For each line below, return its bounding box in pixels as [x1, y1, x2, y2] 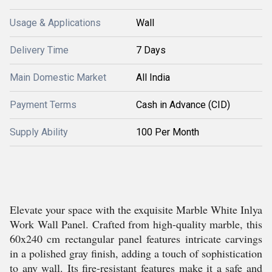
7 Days [136, 44, 166, 56]
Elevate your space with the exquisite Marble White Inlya [10, 202, 262, 217]
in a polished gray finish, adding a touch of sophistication [10, 246, 262, 260]
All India [136, 72, 170, 83]
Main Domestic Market [10, 72, 106, 83]
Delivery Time [10, 44, 69, 56]
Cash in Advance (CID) [136, 99, 230, 110]
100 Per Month [136, 126, 199, 138]
